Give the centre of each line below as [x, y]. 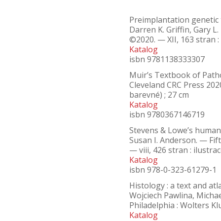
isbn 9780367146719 [167, 114]
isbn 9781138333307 [167, 59]
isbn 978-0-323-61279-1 [173, 170]
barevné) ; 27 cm [159, 95]
